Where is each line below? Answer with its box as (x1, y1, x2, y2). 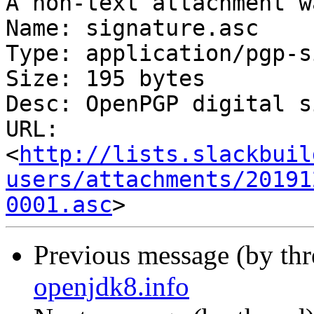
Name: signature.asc (6, 15, 259, 41)
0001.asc (6, 192, 112, 218)
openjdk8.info (34, 271, 189, 302)
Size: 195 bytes (6, 66, 205, 92)
